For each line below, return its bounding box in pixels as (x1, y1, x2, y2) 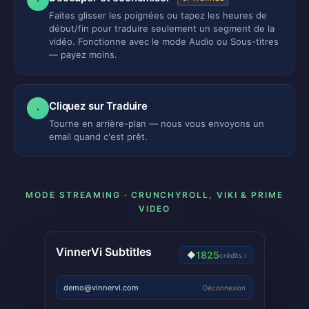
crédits (219, 250, 242, 259)
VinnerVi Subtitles (56, 245, 152, 259)
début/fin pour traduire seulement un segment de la (49, 23, 275, 34)
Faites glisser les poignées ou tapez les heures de (49, 10, 267, 21)
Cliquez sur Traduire (49, 99, 148, 112)
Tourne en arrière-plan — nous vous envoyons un (49, 118, 264, 129)
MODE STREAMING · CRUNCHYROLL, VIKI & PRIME (26, 190, 283, 200)
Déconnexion (203, 283, 246, 292)
